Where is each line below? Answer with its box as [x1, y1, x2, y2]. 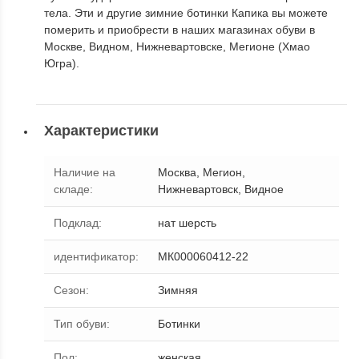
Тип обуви [54, 317, 107, 331]
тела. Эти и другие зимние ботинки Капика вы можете [44, 6, 328, 19]
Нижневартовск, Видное [158, 183, 284, 196]
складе [54, 183, 90, 196]
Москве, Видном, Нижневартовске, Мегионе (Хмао [44, 39, 310, 53]
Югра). [44, 56, 79, 70]
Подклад [54, 216, 99, 230]
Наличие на [54, 166, 115, 179]
